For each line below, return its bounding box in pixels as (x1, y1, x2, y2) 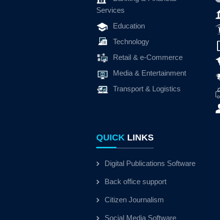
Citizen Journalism (105, 195, 164, 204)
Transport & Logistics (113, 84, 181, 93)
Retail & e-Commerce (113, 53, 183, 61)
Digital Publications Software (105, 159, 195, 167)
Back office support (105, 177, 166, 186)
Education (113, 22, 145, 30)
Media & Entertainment (113, 69, 186, 77)
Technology (113, 37, 149, 46)
